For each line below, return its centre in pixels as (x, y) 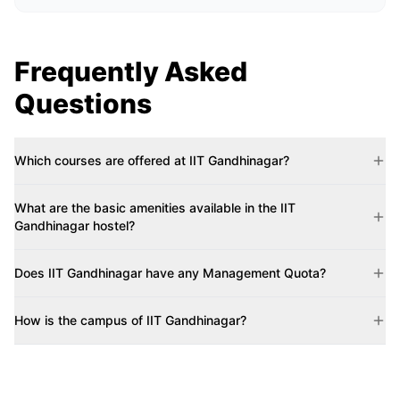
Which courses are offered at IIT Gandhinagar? (152, 160)
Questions (83, 104)
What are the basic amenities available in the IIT (155, 208)
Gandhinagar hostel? (75, 225)
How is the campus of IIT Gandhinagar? (130, 320)
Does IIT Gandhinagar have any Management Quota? (170, 273)
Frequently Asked (131, 71)
